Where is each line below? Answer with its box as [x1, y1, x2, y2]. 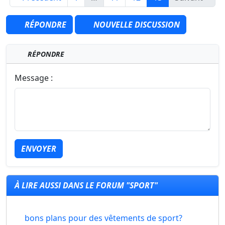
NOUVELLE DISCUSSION [91, 19, 180, 31]
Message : [15, 72, 53, 84]
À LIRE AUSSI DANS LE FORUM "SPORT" [15, 180, 158, 191]
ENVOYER [21, 143, 56, 155]
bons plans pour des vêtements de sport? [25, 212, 182, 224]
